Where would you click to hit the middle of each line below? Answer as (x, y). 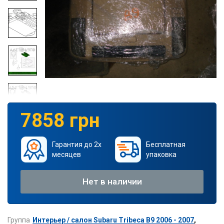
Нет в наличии (112, 181)
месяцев (66, 154)
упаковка (161, 154)
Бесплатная (165, 144)
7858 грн (60, 120)
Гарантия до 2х (76, 144)
